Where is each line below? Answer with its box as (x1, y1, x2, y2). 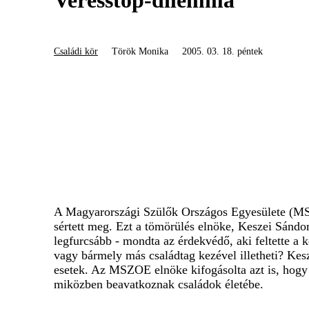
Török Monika (112, 46, 168, 57)
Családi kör (54, 46, 98, 57)
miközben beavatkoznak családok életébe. (54, 277, 263, 292)
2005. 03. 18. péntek (182, 46, 263, 57)
